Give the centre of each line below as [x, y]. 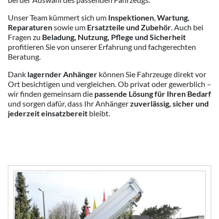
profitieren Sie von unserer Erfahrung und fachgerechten [102, 47]
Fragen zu [25, 37]
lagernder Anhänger [62, 74]
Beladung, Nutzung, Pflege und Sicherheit [114, 37]
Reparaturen [30, 27]
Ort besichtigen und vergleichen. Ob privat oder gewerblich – [109, 84]
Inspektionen [131, 17]
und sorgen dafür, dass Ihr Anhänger [69, 103]
